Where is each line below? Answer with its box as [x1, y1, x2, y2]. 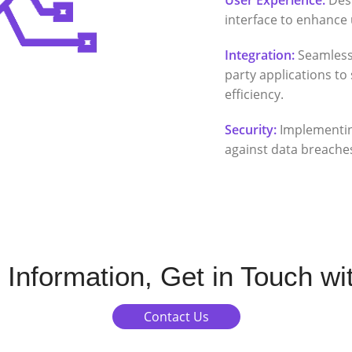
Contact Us [143, 308, 209, 326]
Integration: [225, 46, 295, 64]
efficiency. [225, 85, 284, 103]
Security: [225, 120, 277, 138]
